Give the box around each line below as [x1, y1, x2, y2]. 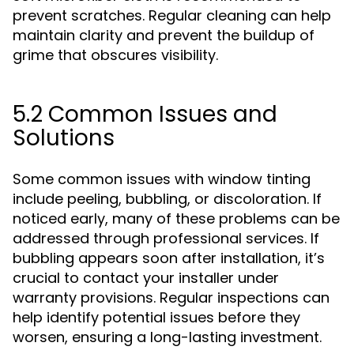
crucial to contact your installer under [13, 268, 279, 288]
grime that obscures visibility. [13, 45, 218, 65]
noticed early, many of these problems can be [13, 209, 340, 228]
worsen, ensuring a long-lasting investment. [13, 327, 322, 347]
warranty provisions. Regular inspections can [13, 288, 330, 307]
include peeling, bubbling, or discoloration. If [13, 189, 322, 209]
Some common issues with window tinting [13, 169, 311, 189]
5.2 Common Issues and [13, 99, 277, 130]
